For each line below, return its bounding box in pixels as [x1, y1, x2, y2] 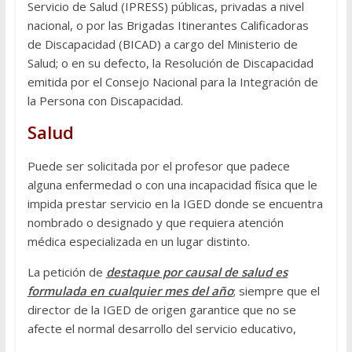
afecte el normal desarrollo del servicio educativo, [27, 321, 296, 337]
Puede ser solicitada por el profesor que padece [27, 158, 290, 174]
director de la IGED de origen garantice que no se [27, 302, 296, 318]
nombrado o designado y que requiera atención [27, 214, 284, 231]
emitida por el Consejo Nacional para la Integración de [27, 74, 318, 90]
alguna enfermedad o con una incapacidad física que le [27, 177, 317, 193]
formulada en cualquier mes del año [27, 283, 233, 299]
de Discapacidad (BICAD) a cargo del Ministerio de [27, 36, 298, 53]
